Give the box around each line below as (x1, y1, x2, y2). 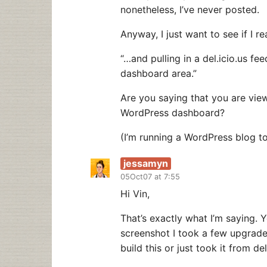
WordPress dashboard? (120, 106, 225, 119)
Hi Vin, (120, 188, 150, 200)
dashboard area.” (120, 67, 197, 79)
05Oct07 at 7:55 (120, 172, 180, 182)
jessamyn (123, 157, 168, 170)
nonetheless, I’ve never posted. (120, 3, 259, 15)
